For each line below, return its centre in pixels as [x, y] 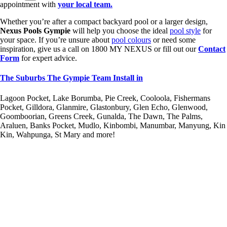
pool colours [131, 40]
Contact [212, 49]
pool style [185, 31]
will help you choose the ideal [121, 31]
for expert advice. [48, 58]
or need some [173, 40]
